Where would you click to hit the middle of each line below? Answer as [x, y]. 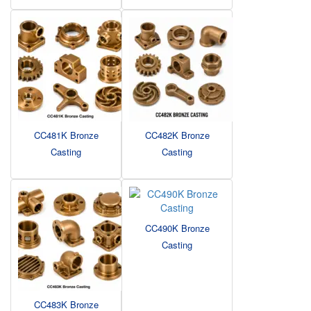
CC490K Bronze [177, 228]
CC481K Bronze [66, 135]
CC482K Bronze [177, 135]
